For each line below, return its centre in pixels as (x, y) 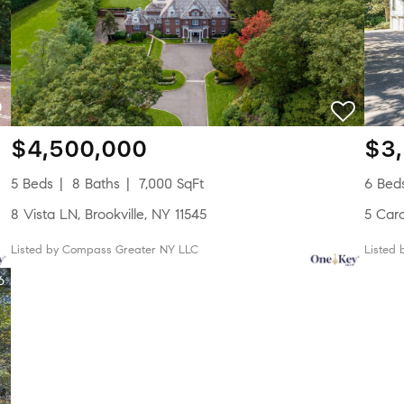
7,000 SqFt (171, 184)
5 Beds (35, 184)
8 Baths (96, 184)
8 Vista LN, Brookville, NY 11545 (112, 214)
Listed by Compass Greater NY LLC (107, 250)
